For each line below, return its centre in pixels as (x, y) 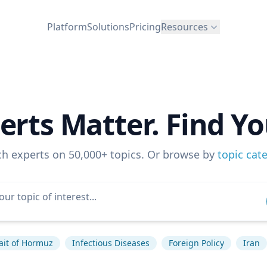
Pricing (145, 27)
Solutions (108, 27)
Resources (184, 27)
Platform (67, 27)
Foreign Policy (196, 243)
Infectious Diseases (111, 243)
